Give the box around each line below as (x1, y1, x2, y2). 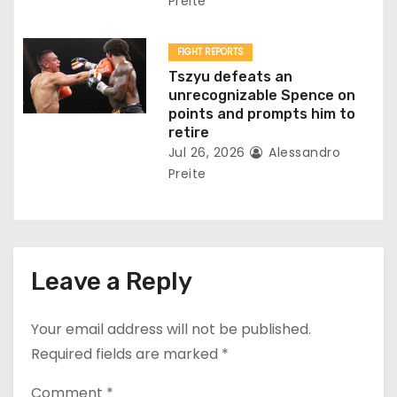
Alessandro (264, 143, 341, 161)
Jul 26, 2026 (167, 143, 245, 161)
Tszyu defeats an (167, 67, 292, 85)
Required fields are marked (31, 343, 222, 364)
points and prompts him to (167, 105, 355, 122)
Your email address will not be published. (31, 318, 311, 339)
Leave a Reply (31, 266, 192, 296)
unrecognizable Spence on (167, 86, 355, 104)
